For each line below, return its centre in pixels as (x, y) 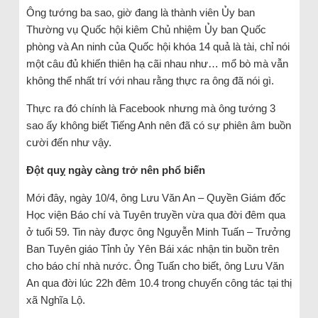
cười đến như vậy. (68, 143)
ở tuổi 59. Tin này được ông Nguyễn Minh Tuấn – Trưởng (158, 232)
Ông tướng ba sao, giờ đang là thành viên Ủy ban (140, 13)
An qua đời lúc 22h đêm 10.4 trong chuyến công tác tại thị (159, 283)
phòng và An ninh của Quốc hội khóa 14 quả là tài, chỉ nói (158, 47)
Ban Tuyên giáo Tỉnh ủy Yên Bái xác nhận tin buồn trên (152, 249)
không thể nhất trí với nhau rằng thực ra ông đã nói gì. (150, 81)
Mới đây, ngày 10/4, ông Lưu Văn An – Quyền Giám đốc (156, 198)
